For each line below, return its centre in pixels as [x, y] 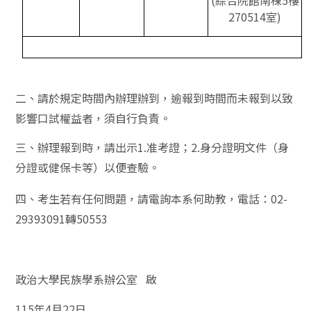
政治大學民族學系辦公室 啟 [86, 279]
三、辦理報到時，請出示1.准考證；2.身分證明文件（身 [152, 147]
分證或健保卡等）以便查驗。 [88, 167]
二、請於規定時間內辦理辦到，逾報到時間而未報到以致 [154, 98]
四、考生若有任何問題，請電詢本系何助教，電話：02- [152, 198]
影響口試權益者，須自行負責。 [93, 118]
